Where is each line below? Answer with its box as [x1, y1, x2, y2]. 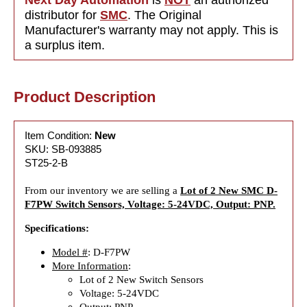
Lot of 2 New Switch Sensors [79, 273, 204, 285]
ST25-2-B [25, 156, 68, 169]
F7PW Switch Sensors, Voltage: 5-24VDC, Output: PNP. [25, 197, 275, 210]
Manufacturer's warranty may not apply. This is [25, 23, 278, 37]
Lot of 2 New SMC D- [180, 184, 278, 196]
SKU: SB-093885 [25, 143, 101, 155]
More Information [52, 259, 128, 271]
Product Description [14, 88, 156, 106]
